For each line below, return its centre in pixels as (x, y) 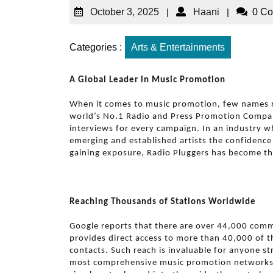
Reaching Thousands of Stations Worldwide (163, 202)
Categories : (96, 47)
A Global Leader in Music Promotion (147, 80)
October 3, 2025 (125, 12)
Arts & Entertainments (178, 47)
